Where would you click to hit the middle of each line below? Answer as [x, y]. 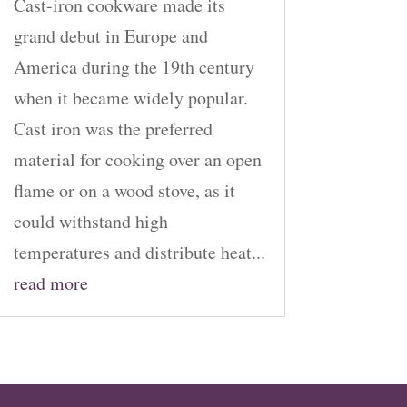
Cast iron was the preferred [113, 129]
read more [50, 283]
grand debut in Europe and [110, 36]
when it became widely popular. [130, 98]
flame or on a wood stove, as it [124, 191]
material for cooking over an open [137, 160]
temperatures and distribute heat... [139, 253]
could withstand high [90, 222]
